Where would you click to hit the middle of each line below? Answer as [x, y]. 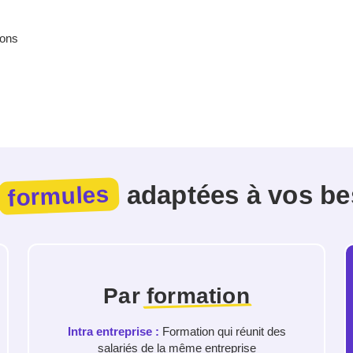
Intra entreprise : [113, 331]
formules [59, 196]
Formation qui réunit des [222, 331]
